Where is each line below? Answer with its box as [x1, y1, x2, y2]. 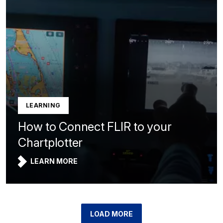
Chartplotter [18, 135, 83, 150]
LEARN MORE [30, 157, 78, 165]
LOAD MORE [90, 210, 133, 218]
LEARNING [26, 102, 61, 109]
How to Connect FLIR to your [18, 119, 172, 134]
